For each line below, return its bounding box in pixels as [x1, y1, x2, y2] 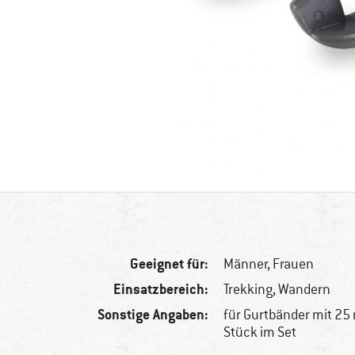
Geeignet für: [130, 254, 209, 273]
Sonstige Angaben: [97, 305, 209, 324]
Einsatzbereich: [113, 280, 209, 299]
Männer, [223, 255, 273, 273]
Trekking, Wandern [223, 281, 331, 299]
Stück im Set [223, 323, 297, 342]
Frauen [273, 255, 315, 273]
